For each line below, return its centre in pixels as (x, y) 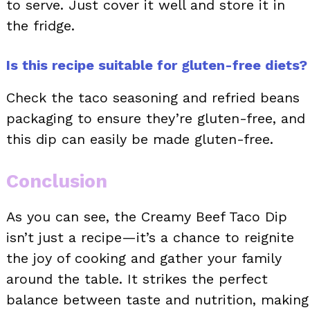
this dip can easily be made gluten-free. (140, 139)
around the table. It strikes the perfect (137, 279)
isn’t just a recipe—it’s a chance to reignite (150, 238)
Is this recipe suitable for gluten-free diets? (157, 65)
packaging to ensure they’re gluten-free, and (156, 119)
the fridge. (40, 26)
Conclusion (57, 182)
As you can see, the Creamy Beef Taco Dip (147, 217)
